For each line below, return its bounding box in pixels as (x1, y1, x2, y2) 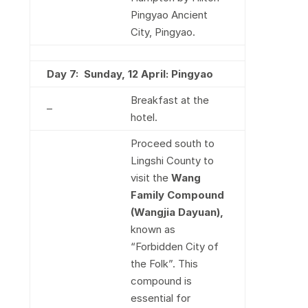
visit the (130, 171, 171, 184)
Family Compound (130, 188, 224, 201)
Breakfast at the (130, 93, 209, 107)
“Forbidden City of (130, 240, 219, 253)
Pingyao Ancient (130, 8, 208, 21)
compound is (130, 274, 192, 287)
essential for (130, 291, 190, 305)
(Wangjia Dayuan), (130, 206, 223, 219)
